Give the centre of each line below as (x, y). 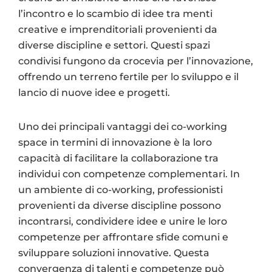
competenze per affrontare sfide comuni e (123, 237)
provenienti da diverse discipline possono (120, 205)
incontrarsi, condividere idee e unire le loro (123, 221)
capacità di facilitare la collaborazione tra (118, 158)
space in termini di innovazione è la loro (115, 142)
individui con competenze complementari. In (129, 174)
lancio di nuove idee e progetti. (94, 92)
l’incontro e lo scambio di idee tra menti (115, 13)
